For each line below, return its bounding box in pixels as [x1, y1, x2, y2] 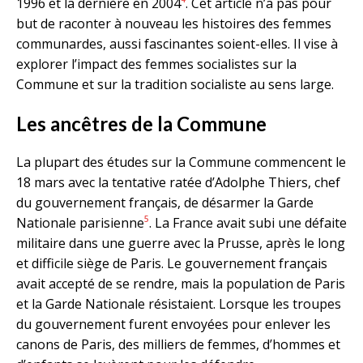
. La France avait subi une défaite [149, 213, 347, 232]
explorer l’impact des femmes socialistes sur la [16, 54, 297, 73]
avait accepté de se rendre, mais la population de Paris [16, 274, 345, 293]
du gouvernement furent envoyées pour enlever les [16, 314, 331, 333]
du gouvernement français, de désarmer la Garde [16, 193, 314, 211]
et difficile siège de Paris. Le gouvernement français [16, 254, 327, 272]
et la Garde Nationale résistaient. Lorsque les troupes [16, 294, 341, 313]
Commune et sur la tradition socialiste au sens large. [16, 75, 334, 93]
